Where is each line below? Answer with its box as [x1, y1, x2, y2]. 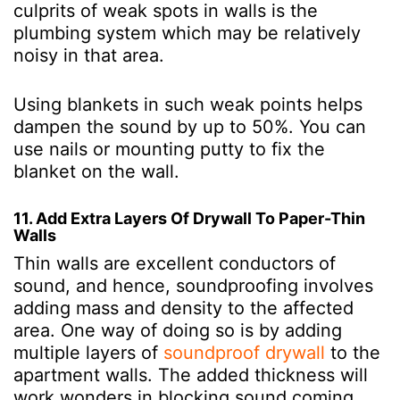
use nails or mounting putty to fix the [13, 137, 325, 160]
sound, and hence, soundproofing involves [13, 274, 373, 296]
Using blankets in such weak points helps [13, 93, 362, 115]
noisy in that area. [13, 44, 170, 66]
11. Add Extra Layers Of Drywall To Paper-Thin [13, 208, 365, 228]
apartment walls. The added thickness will [13, 363, 368, 386]
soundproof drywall [163, 341, 325, 363]
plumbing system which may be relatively [13, 21, 361, 44]
